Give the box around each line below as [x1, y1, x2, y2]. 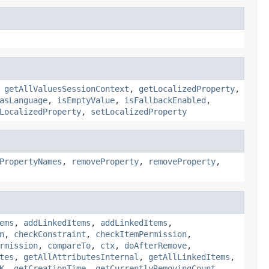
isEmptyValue [57, 95, 115, 105]
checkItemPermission [95, 229, 187, 239]
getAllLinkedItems [148, 252, 230, 262]
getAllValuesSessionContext [4, 83, 129, 94]
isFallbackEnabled [124, 95, 206, 105]
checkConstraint [14, 229, 86, 239]
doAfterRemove [124, 240, 187, 250]
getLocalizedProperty [139, 83, 235, 94]
